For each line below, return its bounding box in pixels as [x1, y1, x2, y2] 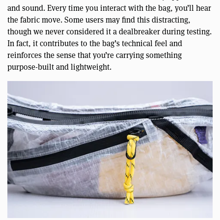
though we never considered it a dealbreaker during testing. [7, 27, 212, 37]
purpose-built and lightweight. [7, 62, 111, 73]
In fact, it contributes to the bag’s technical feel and [7, 38, 182, 49]
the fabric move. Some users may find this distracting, [7, 15, 191, 26]
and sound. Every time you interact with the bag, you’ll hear [7, 3, 211, 14]
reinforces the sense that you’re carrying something [7, 50, 182, 61]
